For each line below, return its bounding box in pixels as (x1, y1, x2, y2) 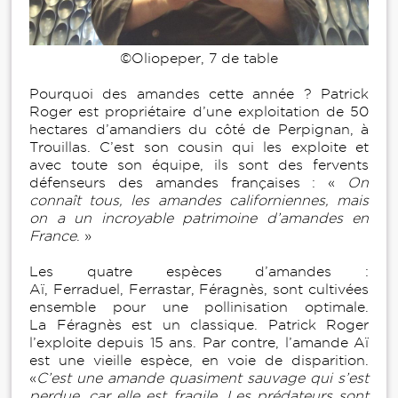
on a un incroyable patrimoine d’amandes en (29, 210, 369, 226)
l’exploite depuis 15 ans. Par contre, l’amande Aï (29, 334, 369, 350)
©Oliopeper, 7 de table (120, 50, 278, 66)
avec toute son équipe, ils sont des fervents (29, 156, 369, 172)
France (29, 227, 76, 243)
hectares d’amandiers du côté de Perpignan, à (29, 121, 369, 137)
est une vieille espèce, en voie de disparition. (29, 352, 369, 368)
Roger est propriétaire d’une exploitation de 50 (29, 103, 369, 119)
